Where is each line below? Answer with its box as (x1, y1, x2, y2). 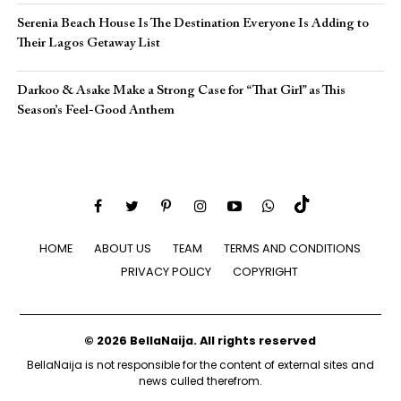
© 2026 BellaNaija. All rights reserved (84, 332, 317, 348)
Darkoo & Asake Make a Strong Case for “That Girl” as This (16, 84, 346, 98)
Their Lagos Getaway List (16, 37, 160, 50)
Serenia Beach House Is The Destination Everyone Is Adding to (16, 17, 369, 30)
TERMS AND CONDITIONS (224, 240, 362, 256)
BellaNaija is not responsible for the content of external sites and (26, 356, 374, 372)
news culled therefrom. (138, 372, 262, 388)
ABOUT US (94, 240, 152, 256)
